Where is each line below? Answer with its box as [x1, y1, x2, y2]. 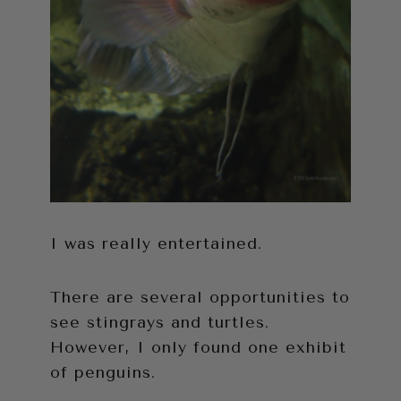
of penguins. [50, 363, 156, 383]
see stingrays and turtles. [50, 312, 269, 333]
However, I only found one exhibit [50, 337, 346, 358]
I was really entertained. [50, 234, 262, 254]
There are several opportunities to [50, 287, 350, 308]
